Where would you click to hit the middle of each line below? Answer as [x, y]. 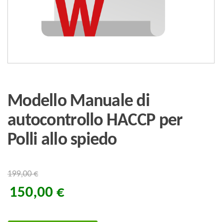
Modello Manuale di [79, 102]
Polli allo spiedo [62, 140]
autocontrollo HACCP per [95, 121]
